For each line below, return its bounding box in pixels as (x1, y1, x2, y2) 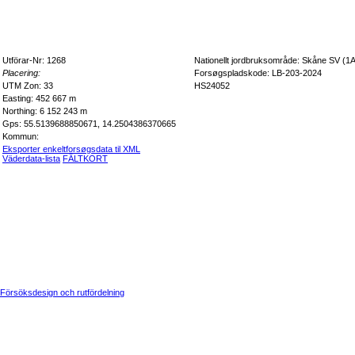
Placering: (2, 68, 40, 78)
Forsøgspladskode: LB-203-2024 (194, 68, 322, 78)
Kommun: (2, 132, 39, 141)
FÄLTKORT (63, 154, 108, 163)
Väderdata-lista (2, 154, 60, 163)
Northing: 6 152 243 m (2, 106, 87, 116)
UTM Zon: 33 (2, 81, 53, 90)
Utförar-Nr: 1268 (2, 55, 66, 65)
